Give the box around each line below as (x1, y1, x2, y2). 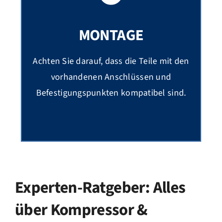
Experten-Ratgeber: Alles (14, 176, 186, 200)
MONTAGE (78, 24, 144, 47)
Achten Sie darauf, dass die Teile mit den (33, 55, 189, 68)
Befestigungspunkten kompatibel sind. (36, 87, 186, 100)
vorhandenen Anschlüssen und (51, 71, 171, 84)
